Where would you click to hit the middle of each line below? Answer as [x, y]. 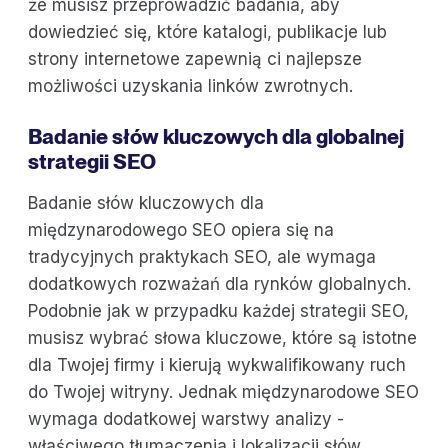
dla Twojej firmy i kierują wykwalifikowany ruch [217, 364]
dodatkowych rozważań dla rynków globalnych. [219, 283]
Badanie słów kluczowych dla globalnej [216, 136]
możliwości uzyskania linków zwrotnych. [190, 85]
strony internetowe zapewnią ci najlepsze [195, 58]
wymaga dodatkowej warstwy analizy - [186, 418]
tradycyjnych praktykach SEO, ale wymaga [202, 256]
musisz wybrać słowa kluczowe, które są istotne [222, 337]
